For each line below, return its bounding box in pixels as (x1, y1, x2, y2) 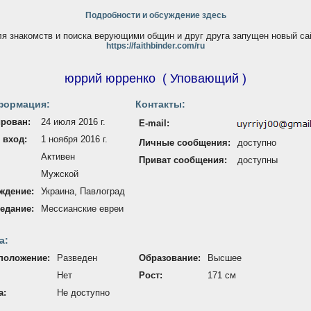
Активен (41, 151, 75, 162)
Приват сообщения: (139, 155, 227, 165)
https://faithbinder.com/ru (106, 41, 205, 51)
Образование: (139, 253, 201, 263)
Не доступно (57, 287, 110, 298)
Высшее (208, 253, 242, 263)
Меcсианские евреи (41, 203, 124, 214)
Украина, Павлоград (41, 186, 125, 196)
